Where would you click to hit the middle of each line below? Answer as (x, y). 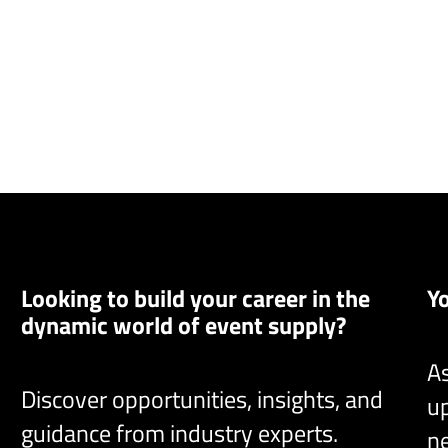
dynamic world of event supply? (184, 324)
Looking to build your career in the (196, 297)
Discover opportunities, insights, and (202, 399)
